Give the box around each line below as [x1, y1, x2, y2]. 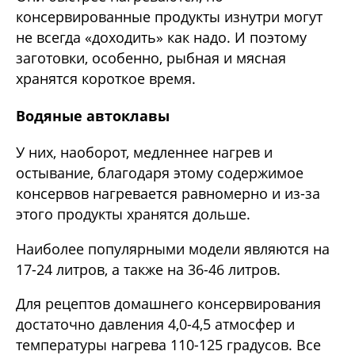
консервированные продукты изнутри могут [16, 7, 323, 27]
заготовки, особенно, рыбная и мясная [16, 48, 286, 68]
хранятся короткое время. [16, 69, 196, 89]
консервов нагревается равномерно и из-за [16, 184, 320, 204]
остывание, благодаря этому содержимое [16, 163, 303, 183]
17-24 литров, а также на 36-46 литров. [16, 259, 281, 279]
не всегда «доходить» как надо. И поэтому [16, 28, 307, 48]
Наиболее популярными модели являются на [16, 239, 330, 258]
